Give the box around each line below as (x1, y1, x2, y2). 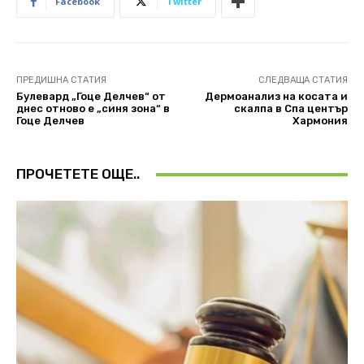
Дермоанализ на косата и (204, 90, 348, 103)
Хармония (292, 115, 348, 128)
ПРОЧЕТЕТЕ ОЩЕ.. (16, 166, 140, 183)
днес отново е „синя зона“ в (16, 102, 170, 115)
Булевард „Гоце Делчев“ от (16, 90, 166, 103)
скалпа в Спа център (233, 102, 348, 115)
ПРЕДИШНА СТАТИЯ (16, 75, 106, 86)
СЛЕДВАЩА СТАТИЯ (258, 75, 348, 86)
